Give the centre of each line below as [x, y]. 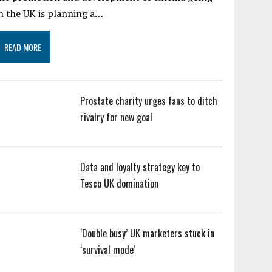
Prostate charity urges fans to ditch [149, 101]
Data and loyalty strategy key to [140, 167]
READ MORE [23, 47]
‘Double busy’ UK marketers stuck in [148, 233]
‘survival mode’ [108, 250]
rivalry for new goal [117, 117]
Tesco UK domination [120, 183]
